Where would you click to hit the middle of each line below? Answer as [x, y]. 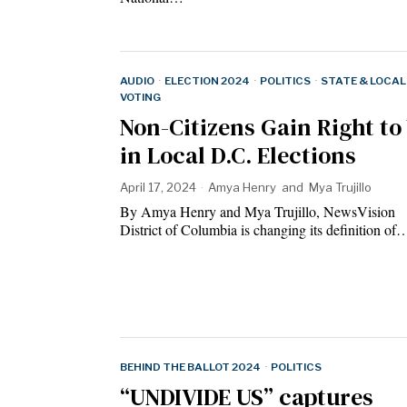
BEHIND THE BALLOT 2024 [190, 367]
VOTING [140, 98]
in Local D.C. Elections [238, 156]
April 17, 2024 [158, 188]
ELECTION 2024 [207, 81]
